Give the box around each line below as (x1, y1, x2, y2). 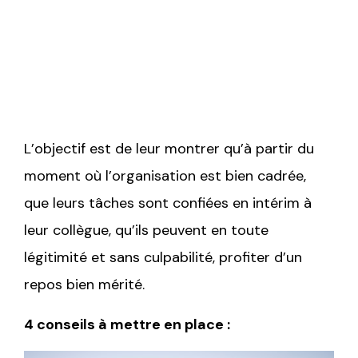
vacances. (143, 22, 215, 42)
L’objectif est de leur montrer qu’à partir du (24, 138, 314, 158)
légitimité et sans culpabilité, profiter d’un (24, 247, 302, 267)
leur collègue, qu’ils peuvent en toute (24, 220, 268, 240)
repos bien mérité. (24, 274, 149, 294)
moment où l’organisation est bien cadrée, (24, 165, 306, 185)
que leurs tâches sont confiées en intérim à (24, 193, 312, 213)
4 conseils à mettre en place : (24, 314, 230, 334)
